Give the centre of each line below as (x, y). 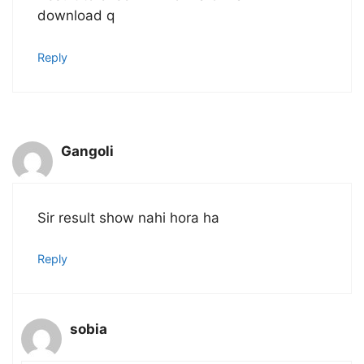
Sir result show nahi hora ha (128, 217)
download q (76, 16)
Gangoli (87, 152)
